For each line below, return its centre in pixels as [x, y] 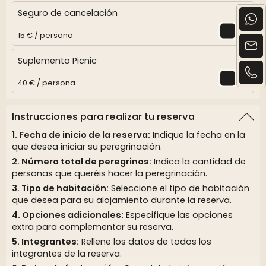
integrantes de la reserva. [67, 254]
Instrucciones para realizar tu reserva [103, 117]
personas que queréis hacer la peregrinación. [110, 174]
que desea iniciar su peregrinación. [87, 147]
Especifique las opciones [178, 215]
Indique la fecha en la [198, 135]
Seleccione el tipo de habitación [179, 189]
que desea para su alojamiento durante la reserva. [122, 200]
